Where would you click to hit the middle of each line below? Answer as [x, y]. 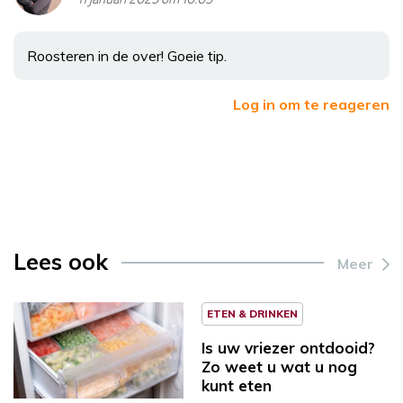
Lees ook [61, 261]
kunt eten [237, 385]
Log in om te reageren [311, 104]
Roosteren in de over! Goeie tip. [127, 55]
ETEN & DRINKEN [252, 313]
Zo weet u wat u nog [279, 366]
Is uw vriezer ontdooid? [288, 347]
